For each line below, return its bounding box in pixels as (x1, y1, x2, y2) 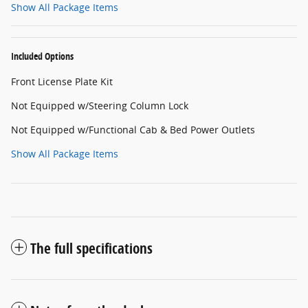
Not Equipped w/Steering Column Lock (11, 99, 188, 113)
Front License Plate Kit (11, 75, 113, 89)
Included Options (11, 49, 74, 63)
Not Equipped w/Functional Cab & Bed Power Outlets (11, 123, 255, 137)
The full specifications (30, 239, 153, 258)
